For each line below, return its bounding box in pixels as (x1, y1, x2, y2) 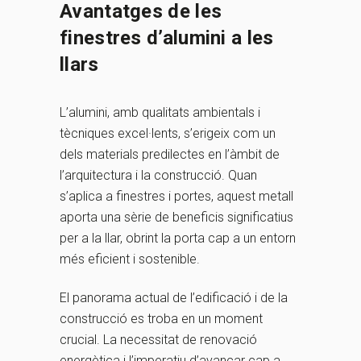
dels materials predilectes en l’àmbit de (60, 147, 280, 163)
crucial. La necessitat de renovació (60, 332, 257, 348)
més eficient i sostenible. (60, 251, 200, 268)
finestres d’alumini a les (60, 27, 274, 50)
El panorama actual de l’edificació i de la (60, 290, 288, 306)
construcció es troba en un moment (60, 311, 263, 327)
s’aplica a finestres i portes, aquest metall (60, 189, 293, 205)
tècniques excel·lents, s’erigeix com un (60, 126, 276, 142)
